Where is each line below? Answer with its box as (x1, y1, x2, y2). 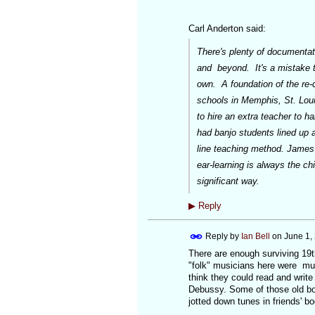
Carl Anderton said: (188, 22, 266, 34)
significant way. (196, 175, 259, 186)
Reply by (202, 231, 241, 241)
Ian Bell (240, 231, 270, 241)
